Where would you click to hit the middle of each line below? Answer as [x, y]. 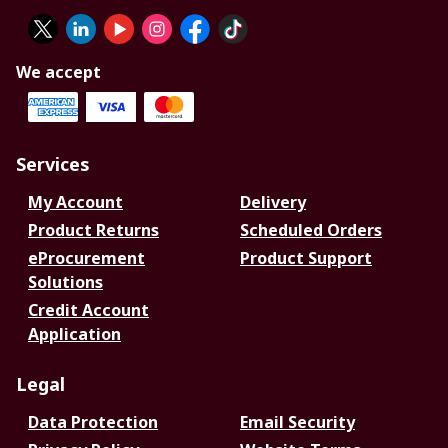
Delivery [272, 202]
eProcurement [86, 258]
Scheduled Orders [310, 230]
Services [53, 164]
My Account [75, 202]
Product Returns [93, 230]
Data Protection [93, 422]
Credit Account [88, 310]
